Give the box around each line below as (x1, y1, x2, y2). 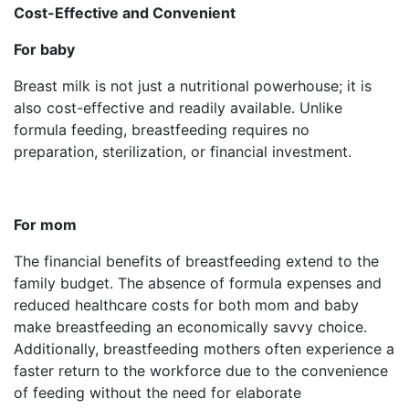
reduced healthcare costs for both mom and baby (14, 295, 359, 314)
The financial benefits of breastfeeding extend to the (14, 251, 379, 270)
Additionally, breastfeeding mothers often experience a (14, 339, 394, 358)
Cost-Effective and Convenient (14, 3, 236, 22)
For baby (14, 39, 75, 58)
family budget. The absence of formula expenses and (14, 273, 382, 292)
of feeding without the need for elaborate (14, 383, 301, 402)
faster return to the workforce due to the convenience (14, 361, 388, 380)
